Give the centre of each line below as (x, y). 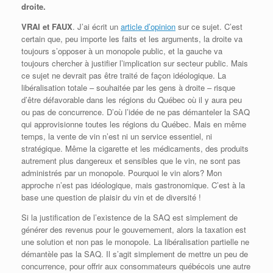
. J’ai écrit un (97, 26)
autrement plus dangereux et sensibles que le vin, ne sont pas (131, 160)
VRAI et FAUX (47, 26)
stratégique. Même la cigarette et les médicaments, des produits (135, 148)
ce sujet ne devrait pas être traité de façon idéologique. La (124, 75)
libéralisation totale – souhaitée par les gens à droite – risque (128, 87)
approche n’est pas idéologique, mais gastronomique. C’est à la (133, 185)
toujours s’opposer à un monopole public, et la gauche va (122, 51)
